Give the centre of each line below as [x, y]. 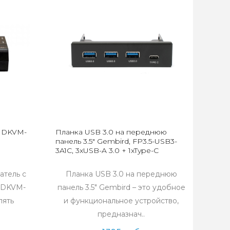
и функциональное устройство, [121, 201]
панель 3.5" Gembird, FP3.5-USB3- [117, 141]
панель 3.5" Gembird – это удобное [121, 187]
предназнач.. [121, 214]
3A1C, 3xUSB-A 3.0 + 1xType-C [107, 150]
